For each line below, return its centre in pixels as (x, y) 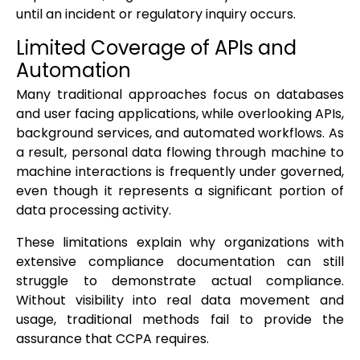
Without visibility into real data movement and (180, 301)
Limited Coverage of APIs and (156, 48)
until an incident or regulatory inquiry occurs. (156, 14)
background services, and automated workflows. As (180, 133)
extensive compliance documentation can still (180, 262)
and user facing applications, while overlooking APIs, (180, 114)
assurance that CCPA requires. (112, 339)
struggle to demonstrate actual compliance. (180, 281)
